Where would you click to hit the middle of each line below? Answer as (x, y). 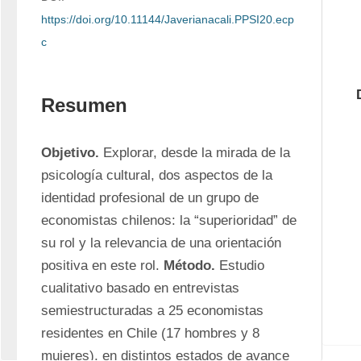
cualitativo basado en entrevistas (140, 288)
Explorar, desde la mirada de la (195, 153)
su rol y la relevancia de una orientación (161, 243)
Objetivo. (70, 153)
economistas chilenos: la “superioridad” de (169, 220)
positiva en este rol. (102, 266)
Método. (189, 266)
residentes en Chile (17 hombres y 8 (150, 333)
